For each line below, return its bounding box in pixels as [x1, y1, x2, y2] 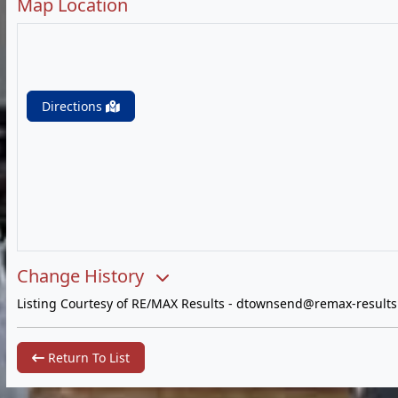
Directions [42, 98, 106, 115]
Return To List [44, 349, 130, 366]
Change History [17, 264, 148, 288]
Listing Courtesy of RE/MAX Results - [17, 295, 236, 312]
